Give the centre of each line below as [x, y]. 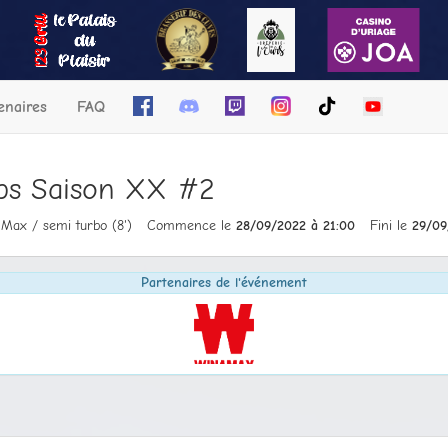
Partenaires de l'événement [224, 282]
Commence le [191, 225]
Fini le [390, 225]
